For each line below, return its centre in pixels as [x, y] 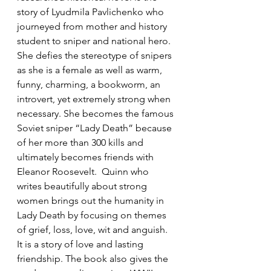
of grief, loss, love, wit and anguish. [95, 230]
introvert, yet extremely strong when [95, 99]
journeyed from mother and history [93, 26]
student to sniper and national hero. [96, 41]
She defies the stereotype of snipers [96, 55]
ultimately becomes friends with [87, 157]
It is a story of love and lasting [81, 244]
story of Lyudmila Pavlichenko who [92, 12]
